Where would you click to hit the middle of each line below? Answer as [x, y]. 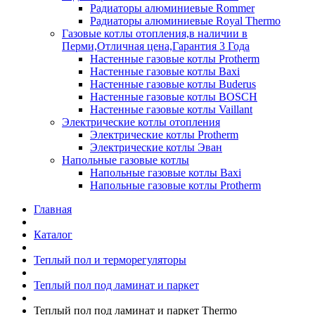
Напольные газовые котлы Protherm [175, 185]
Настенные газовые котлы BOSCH [174, 97]
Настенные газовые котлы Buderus [173, 84]
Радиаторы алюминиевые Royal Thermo [185, 21]
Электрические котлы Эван [156, 147]
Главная [53, 209]
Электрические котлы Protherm [164, 135]
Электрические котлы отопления [141, 122]
